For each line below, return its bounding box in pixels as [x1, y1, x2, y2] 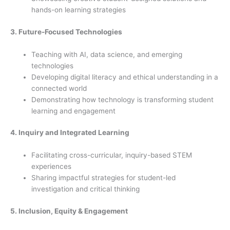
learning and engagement [31, 106, 116, 115]
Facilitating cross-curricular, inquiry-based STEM [31, 151, 193, 160]
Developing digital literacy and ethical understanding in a [31, 72, 219, 81]
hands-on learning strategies [31, 6, 126, 14]
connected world [31, 84, 87, 92]
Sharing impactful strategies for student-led [31, 174, 176, 182]
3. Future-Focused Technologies [10, 27, 122, 36]
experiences [31, 162, 72, 171]
